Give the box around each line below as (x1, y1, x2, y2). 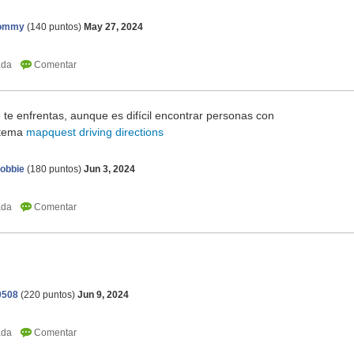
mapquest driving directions (26, 126, 164, 139)
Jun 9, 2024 (77, 289, 129, 301)
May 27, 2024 (84, 21, 143, 33)
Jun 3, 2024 (84, 164, 135, 175)
